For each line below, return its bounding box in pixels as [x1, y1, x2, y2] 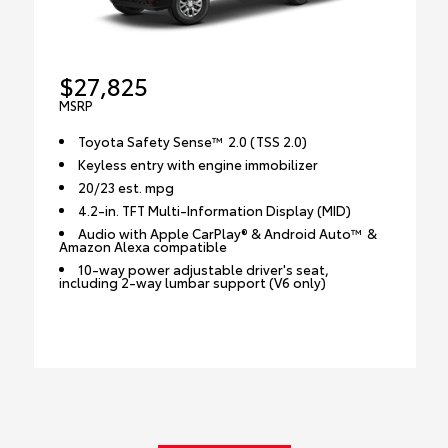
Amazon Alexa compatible [58, 236, 227, 255]
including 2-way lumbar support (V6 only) [58, 272, 326, 291]
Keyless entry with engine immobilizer [78, 154, 319, 173]
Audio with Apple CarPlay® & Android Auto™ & [78, 223, 378, 242]
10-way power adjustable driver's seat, [78, 259, 330, 278]
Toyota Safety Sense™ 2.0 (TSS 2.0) [78, 131, 308, 150]
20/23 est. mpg [78, 177, 175, 196]
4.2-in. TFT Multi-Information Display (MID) [78, 200, 352, 219]
